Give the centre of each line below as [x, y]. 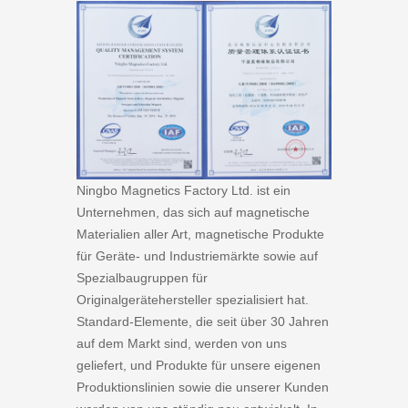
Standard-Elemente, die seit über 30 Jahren [203, 322]
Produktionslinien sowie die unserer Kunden [203, 388]
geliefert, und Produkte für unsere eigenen [199, 366]
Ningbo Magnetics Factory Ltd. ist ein [184, 191]
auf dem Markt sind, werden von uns [182, 344]
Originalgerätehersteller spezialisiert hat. [193, 300]
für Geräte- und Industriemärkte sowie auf [197, 256]
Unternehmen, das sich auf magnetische [193, 213]
